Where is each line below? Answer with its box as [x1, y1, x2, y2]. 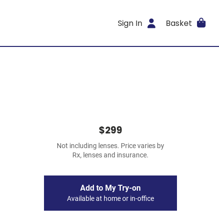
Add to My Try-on [80, 183, 141, 193]
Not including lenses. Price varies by [57, 142, 164, 150]
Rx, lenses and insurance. [72, 151, 149, 159]
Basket [165, 17, 192, 29]
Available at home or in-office [67, 195, 154, 203]
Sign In [118, 17, 143, 29]
